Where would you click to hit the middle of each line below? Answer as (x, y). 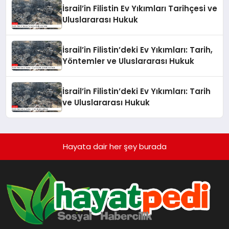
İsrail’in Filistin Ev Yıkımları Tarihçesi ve (140, 8)
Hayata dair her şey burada (114, 146)
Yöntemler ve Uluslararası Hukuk (129, 61)
